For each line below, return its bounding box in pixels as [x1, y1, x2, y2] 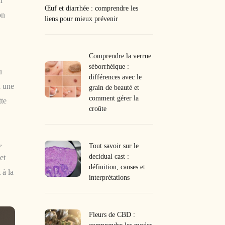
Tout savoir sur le [89, 142, 139, 150]
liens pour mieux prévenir [45, 15, 119, 23]
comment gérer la [89, 94, 139, 102]
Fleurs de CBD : [89, 210, 136, 218]
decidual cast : [89, 152, 130, 160]
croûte [89, 104, 107, 113]
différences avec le [89, 73, 142, 81]
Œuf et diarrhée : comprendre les [45, 4, 139, 12]
